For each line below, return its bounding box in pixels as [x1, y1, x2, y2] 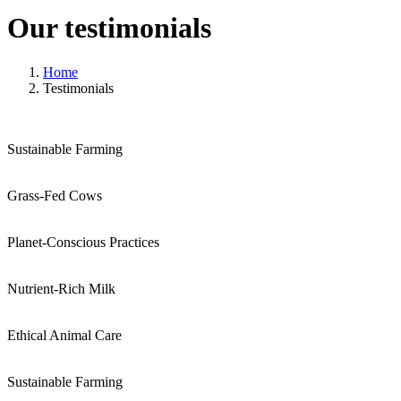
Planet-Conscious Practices [7, 234, 159, 250]
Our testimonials [7, 12, 211, 45]
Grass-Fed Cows [7, 187, 102, 203]
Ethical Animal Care [7, 327, 122, 343]
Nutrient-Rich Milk [7, 280, 115, 296]
